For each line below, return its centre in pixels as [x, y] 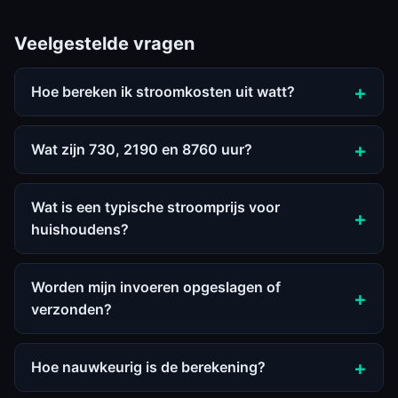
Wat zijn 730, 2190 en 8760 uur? [142, 149]
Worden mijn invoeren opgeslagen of [156, 287]
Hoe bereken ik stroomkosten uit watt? [163, 92]
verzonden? [72, 309]
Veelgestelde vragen [104, 44]
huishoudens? [80, 229]
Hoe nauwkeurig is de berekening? [148, 367]
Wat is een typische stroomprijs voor [155, 207]
